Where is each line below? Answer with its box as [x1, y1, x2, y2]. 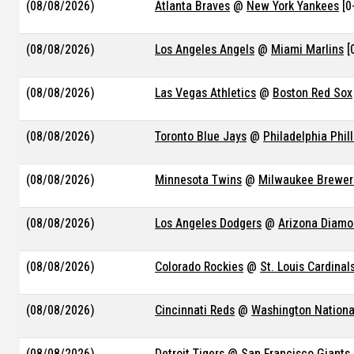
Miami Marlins [271, 42, 344, 57]
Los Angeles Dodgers [155, 216, 262, 231]
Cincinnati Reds [155, 303, 235, 318]
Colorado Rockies [155, 259, 243, 274]
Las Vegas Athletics [155, 85, 256, 100]
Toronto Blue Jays [155, 129, 247, 144]
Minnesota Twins [155, 172, 242, 187]
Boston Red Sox [273, 85, 352, 100]
